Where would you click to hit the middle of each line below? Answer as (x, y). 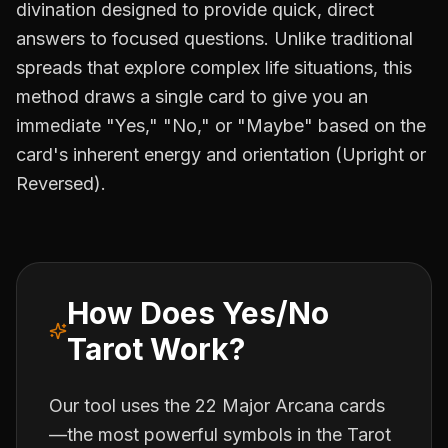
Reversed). (61, 183)
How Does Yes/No (197, 313)
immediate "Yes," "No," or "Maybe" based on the (221, 125)
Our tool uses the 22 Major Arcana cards (217, 405)
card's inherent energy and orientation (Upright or (221, 154)
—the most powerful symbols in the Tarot (220, 434)
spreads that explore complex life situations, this (214, 67)
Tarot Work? (155, 349)
